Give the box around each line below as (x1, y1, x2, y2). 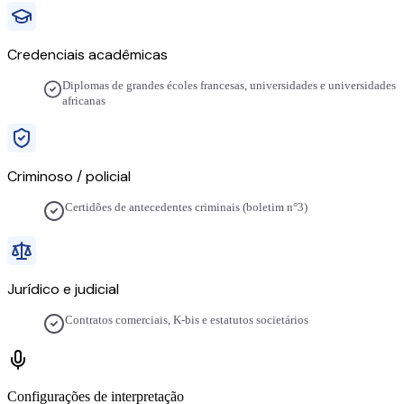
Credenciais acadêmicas (7, 45, 168, 65)
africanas (62, 95, 106, 108)
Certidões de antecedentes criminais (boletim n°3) (65, 201, 308, 215)
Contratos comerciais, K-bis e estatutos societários (65, 314, 308, 327)
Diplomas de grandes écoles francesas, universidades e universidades (62, 79, 397, 93)
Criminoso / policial (7, 167, 131, 187)
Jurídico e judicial (7, 280, 119, 299)
